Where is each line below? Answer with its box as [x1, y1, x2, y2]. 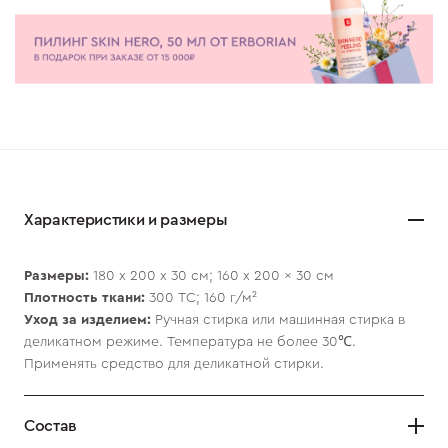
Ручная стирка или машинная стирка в [150, 309, 405, 324]
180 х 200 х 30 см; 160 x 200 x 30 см [92, 265, 334, 280]
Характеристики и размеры [23, 208, 228, 225]
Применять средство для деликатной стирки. [23, 353, 324, 368]
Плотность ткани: [23, 287, 149, 302]
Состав [23, 414, 77, 431]
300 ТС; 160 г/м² [148, 287, 257, 302]
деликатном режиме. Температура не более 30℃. [23, 331, 356, 346]
